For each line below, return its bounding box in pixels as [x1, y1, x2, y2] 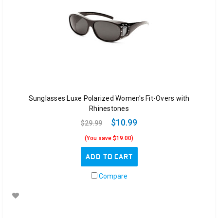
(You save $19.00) [85, 135, 133, 142]
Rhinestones [89, 105, 129, 113]
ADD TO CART [85, 152, 133, 162]
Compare [97, 172, 127, 181]
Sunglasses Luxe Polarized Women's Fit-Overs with [28, 94, 190, 103]
